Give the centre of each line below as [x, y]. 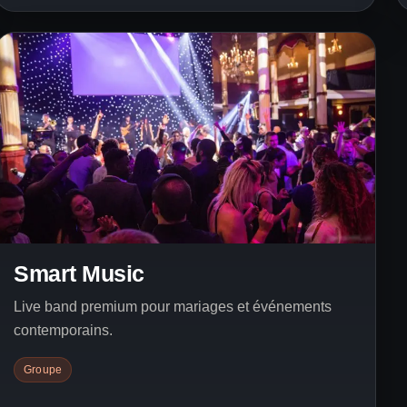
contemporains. [63, 331]
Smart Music [79, 274]
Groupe [43, 370]
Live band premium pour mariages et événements [173, 307]
